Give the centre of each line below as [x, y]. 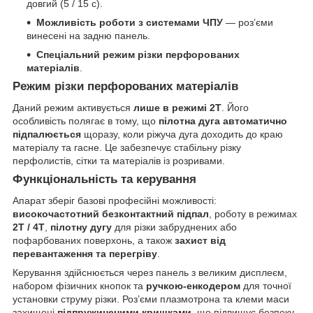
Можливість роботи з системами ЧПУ [130, 23]
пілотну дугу [81, 227]
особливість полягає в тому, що [86, 121]
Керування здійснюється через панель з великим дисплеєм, [150, 272]
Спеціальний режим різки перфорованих [138, 55]
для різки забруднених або [174, 227]
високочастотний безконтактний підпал [111, 213]
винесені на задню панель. [88, 36]
